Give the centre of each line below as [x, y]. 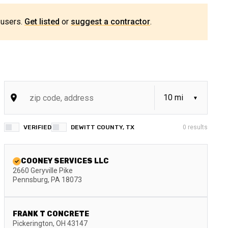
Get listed [42, 22]
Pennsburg [30, 180]
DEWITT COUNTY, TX [103, 127]
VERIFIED [37, 127]
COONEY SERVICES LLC [65, 161]
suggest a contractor [110, 22]
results [197, 127]
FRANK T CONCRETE [51, 214]
